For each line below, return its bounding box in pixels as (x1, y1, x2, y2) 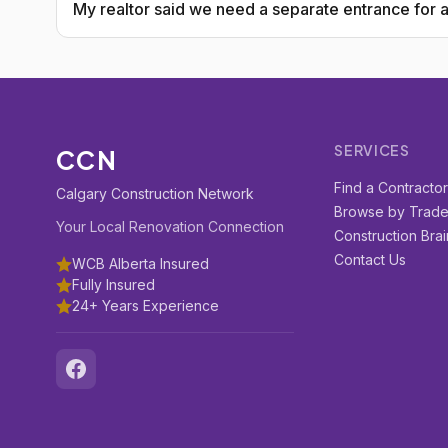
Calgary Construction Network (56, 185, 254, 202)
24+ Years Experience (72, 297, 219, 314)
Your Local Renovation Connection (56, 218, 284, 235)
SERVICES (334, 141, 410, 159)
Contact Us (334, 251, 407, 268)
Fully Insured (72, 276, 155, 293)
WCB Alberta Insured (72, 255, 209, 272)
